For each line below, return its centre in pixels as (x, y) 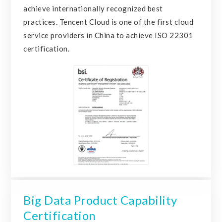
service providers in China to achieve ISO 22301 (108, 35)
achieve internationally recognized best (93, 8)
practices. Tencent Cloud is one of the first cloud (109, 22)
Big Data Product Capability (100, 200)
